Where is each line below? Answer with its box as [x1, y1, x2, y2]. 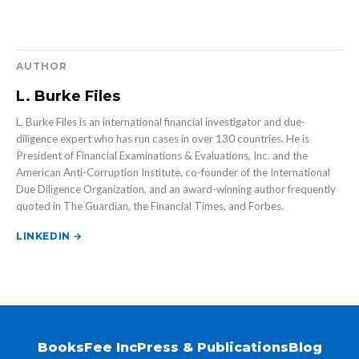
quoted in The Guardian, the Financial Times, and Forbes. [16, 199, 284, 212]
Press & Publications [136, 339, 288, 355]
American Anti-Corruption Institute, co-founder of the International [16, 165, 330, 179]
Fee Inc [83, 339, 137, 355]
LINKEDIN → [16, 229, 83, 242]
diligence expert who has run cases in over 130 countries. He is [16, 131, 309, 145]
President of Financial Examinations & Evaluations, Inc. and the [16, 148, 308, 162]
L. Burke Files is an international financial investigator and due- [16, 115, 305, 128]
